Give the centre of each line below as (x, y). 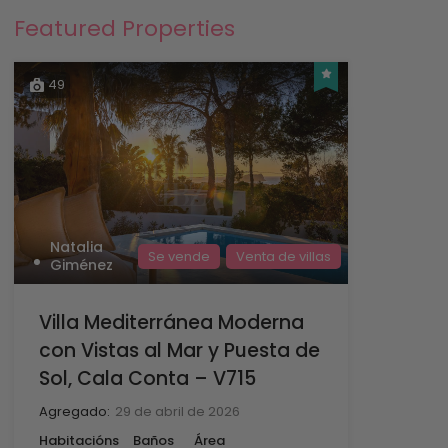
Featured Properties (124, 28)
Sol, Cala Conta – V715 (147, 379)
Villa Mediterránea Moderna (171, 323)
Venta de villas (283, 256)
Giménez (81, 265)
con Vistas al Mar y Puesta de (179, 351)
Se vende (178, 256)
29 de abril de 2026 (177, 412)
